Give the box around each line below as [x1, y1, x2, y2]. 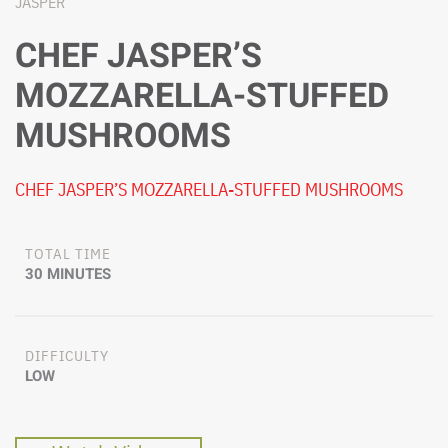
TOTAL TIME [25, 243, 111, 263]
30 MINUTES [25, 262, 111, 285]
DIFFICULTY [25, 345, 109, 365]
